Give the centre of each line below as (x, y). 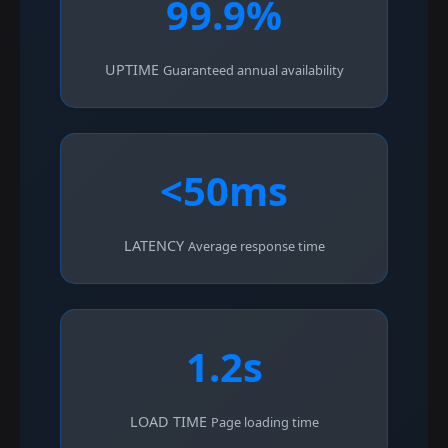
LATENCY (153, 246)
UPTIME (131, 70)
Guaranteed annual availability (253, 70)
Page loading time (264, 422)
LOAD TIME (168, 422)
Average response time (256, 246)
